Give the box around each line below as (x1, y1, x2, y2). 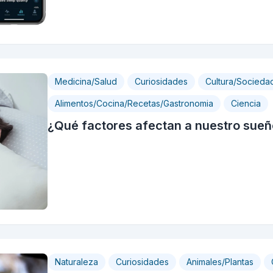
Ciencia (231, 98, 261, 108)
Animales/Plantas (186, 257, 253, 267)
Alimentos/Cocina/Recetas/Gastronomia (55, 98, 213, 108)
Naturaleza (55, 257, 98, 267)
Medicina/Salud (55, 76, 117, 87)
